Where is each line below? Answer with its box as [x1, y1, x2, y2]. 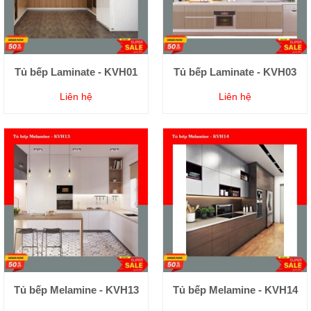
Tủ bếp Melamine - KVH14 [172, 283, 298, 296]
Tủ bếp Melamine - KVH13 [13, 283, 139, 296]
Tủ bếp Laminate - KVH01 [15, 65, 137, 78]
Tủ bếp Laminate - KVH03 [174, 65, 296, 78]
